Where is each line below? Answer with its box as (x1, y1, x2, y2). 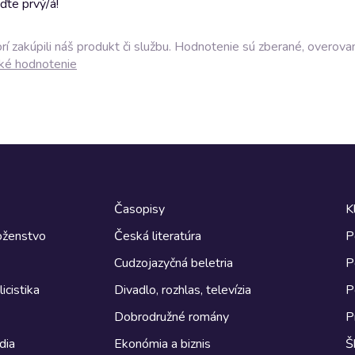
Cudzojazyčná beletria (114, 254, 233, 272)
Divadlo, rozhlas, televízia (114, 281, 251, 299)
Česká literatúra (114, 227, 201, 245)
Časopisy (114, 200, 165, 218)
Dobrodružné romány (114, 307, 229, 326)
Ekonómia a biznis (114, 334, 211, 353)
